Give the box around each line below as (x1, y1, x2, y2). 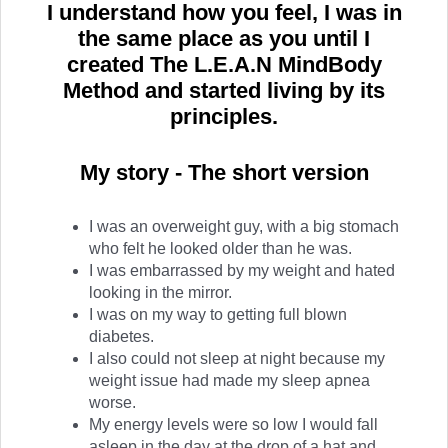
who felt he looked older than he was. (89, 239, 352, 257)
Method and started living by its (63, 77, 385, 103)
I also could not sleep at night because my (89, 349, 385, 367)
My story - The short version (79, 159, 369, 185)
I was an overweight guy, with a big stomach (89, 217, 399, 235)
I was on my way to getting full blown (89, 305, 347, 323)
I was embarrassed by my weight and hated (89, 261, 395, 279)
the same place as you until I (78, 25, 370, 51)
